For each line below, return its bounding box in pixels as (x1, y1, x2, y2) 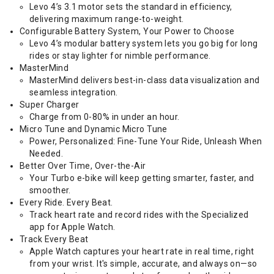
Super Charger (20, 100, 80, 109)
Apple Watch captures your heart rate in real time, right (29, 246, 254, 256)
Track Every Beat (20, 234, 89, 244)
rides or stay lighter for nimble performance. (29, 51, 211, 61)
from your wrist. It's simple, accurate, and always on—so (29, 259, 257, 268)
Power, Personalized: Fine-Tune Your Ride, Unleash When (29, 136, 262, 146)
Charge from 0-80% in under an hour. (29, 112, 180, 122)
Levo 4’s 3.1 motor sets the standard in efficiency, (29, 2, 232, 12)
